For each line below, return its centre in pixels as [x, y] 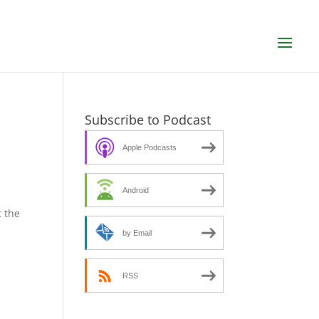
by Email [137, 232]
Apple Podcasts [150, 147]
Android [136, 190]
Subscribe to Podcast [148, 120]
